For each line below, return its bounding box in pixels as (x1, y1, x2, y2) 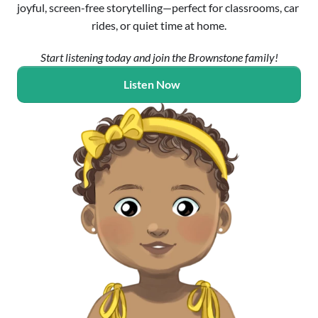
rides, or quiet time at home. (92, 18, 226, 32)
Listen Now (124, 77, 180, 91)
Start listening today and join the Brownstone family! (40, 50, 278, 64)
